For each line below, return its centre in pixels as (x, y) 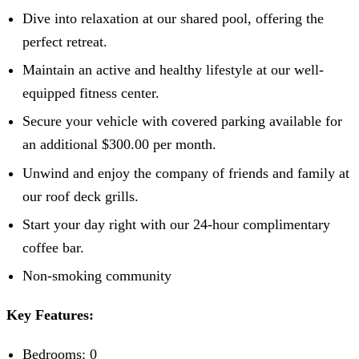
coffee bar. (53, 248)
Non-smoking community (97, 276)
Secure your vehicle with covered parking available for (182, 121)
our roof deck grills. (81, 196)
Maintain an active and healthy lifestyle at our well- (173, 69)
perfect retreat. (65, 41)
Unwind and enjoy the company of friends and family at (186, 173)
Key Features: (50, 315)
